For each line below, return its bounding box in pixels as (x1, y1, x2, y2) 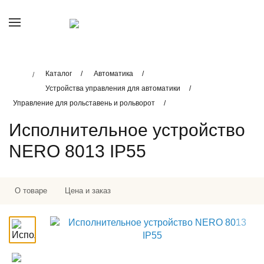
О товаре (15, 186, 47, 196)
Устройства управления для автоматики (45, 84, 180, 93)
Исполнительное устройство (9, 120, 245, 140)
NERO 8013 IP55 (9, 141, 146, 161)
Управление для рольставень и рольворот (13, 99, 155, 107)
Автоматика (94, 70, 133, 78)
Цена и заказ (65, 186, 111, 196)
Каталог (45, 70, 72, 78)
